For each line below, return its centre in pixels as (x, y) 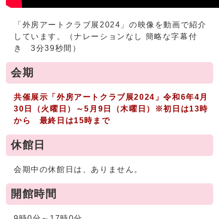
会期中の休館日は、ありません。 (78, 169)
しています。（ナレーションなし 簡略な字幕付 (106, 36)
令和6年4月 (186, 97)
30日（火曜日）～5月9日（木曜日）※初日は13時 (111, 109)
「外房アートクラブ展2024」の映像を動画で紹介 (110, 25)
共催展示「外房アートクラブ (70, 97)
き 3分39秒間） (47, 48)
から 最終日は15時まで (62, 120)
